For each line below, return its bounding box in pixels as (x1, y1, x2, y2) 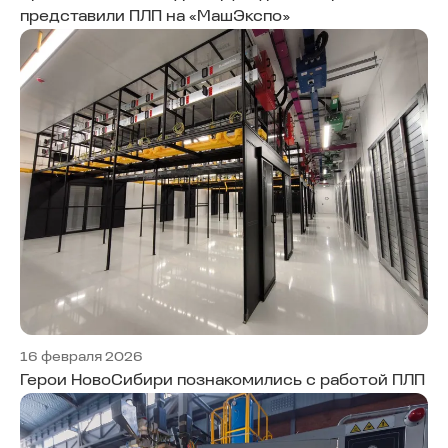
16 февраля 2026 (20, 349, 143, 365)
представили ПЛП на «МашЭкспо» (20, 8, 290, 25)
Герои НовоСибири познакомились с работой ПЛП (20, 372, 425, 389)
